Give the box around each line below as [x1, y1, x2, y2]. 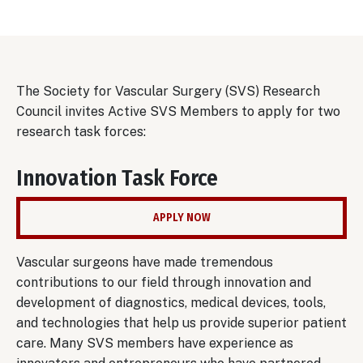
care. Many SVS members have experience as [16, 335, 293, 351]
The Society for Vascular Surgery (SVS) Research [16, 83, 320, 99]
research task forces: [16, 123, 146, 139]
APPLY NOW [152, 210, 211, 224]
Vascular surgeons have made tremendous [16, 254, 273, 270]
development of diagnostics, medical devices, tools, [16, 294, 326, 310]
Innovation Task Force [16, 164, 218, 191]
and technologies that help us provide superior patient [16, 314, 347, 331]
